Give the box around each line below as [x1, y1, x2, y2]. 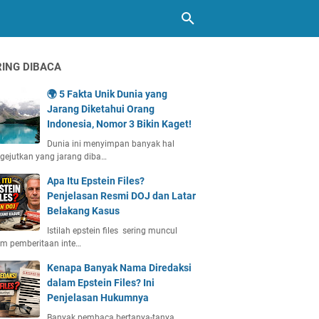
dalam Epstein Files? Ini [47, 277, 155, 288]
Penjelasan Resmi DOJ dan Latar [47, 190, 196, 202]
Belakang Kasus [47, 205, 120, 216]
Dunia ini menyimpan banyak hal [47, 139, 174, 149]
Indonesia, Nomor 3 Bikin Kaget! [47, 118, 192, 130]
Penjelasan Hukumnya [47, 292, 149, 303]
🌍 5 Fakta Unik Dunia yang [47, 88, 167, 100]
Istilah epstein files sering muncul [47, 226, 177, 236]
